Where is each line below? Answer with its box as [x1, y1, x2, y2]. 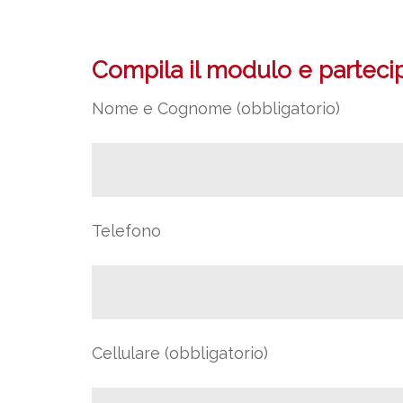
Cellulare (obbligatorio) [92, 344, 268, 363]
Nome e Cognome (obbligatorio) [92, 99, 340, 118]
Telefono [92, 221, 161, 240]
